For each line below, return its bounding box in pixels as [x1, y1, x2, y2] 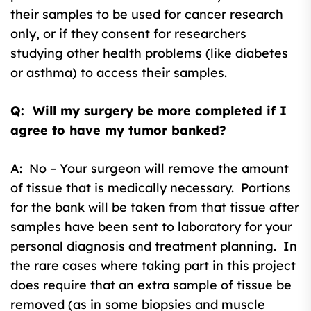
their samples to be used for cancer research [10, 6, 283, 22]
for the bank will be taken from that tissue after [10, 199, 299, 215]
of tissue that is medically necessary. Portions [10, 179, 291, 196]
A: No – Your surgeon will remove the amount [10, 160, 289, 176]
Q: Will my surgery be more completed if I [10, 102, 287, 119]
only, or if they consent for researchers [10, 25, 246, 42]
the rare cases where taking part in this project [10, 257, 296, 274]
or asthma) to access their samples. [10, 64, 227, 81]
